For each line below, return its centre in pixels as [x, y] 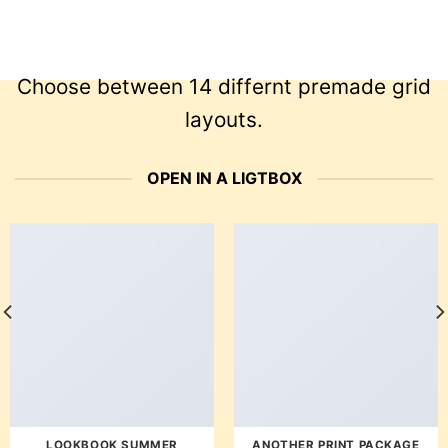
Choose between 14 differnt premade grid [224, 86]
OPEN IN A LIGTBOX [224, 178]
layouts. [224, 119]
